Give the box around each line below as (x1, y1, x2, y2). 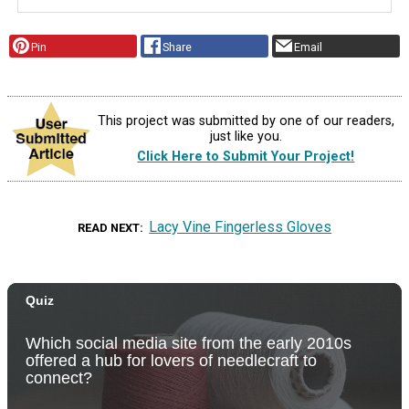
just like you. (209, 129, 282, 145)
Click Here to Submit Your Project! (137, 148, 355, 164)
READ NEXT (77, 220, 140, 235)
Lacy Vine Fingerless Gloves (149, 217, 332, 236)
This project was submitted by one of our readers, (97, 113, 394, 130)
